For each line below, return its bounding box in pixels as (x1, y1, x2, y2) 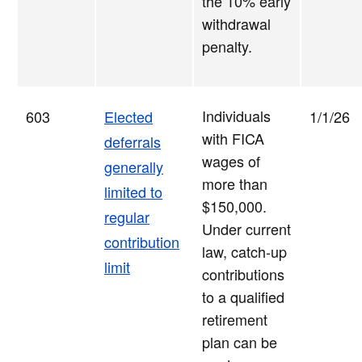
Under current (202, 218, 291, 240)
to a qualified (202, 286, 284, 308)
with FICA (202, 128, 264, 149)
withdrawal (202, 13, 271, 35)
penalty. (202, 36, 252, 57)
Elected (104, 106, 153, 128)
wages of (202, 150, 260, 172)
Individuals (202, 105, 271, 127)
